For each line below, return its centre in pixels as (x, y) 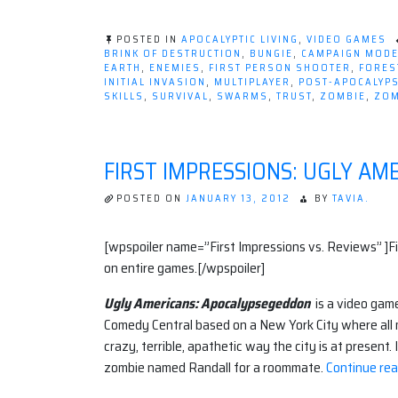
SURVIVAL (180, 96)
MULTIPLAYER (252, 82)
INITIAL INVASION (155, 82)
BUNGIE (271, 53)
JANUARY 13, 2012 (238, 198)
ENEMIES (175, 68)
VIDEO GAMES (346, 39)
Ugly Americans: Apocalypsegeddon (210, 304)
